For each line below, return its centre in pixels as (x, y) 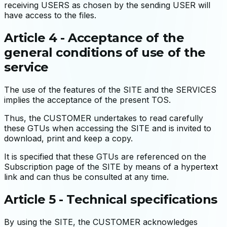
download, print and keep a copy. (68, 138)
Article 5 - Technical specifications (111, 199)
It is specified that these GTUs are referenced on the (105, 156)
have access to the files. (50, 15)
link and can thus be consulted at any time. (86, 177)
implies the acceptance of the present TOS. (87, 100)
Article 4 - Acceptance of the (94, 37)
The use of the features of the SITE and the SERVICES (110, 89)
